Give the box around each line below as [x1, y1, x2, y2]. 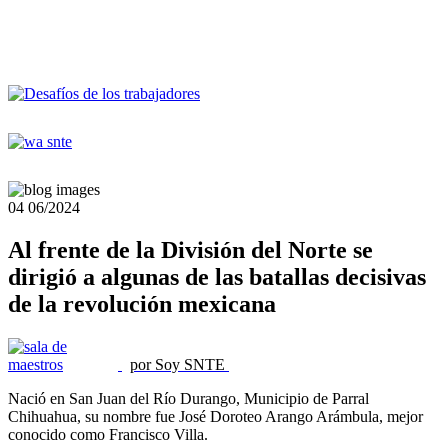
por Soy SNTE [130, 355, 225, 373]
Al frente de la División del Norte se [8, 236, 373, 263]
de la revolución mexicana [8, 290, 276, 317]
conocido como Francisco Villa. [8, 425, 212, 443]
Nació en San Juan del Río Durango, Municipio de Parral [8, 389, 369, 407]
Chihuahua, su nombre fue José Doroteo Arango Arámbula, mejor [8, 407, 423, 425]
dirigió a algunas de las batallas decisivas [8, 263, 426, 290]
